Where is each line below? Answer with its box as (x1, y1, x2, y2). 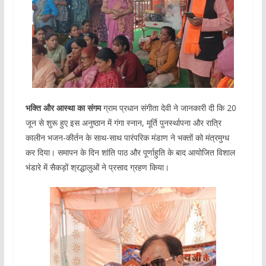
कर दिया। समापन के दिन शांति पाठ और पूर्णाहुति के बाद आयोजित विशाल (25, 147, 235, 159)
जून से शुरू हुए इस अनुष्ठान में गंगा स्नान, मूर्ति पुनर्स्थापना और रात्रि (25, 117, 221, 129)
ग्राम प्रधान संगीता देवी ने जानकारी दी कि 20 (100, 102, 236, 114)
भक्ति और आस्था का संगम (25, 102, 101, 114)
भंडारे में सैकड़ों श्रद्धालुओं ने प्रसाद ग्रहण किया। (25, 161, 169, 173)
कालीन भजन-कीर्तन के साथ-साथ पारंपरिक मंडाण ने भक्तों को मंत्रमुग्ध (25, 132, 229, 144)
